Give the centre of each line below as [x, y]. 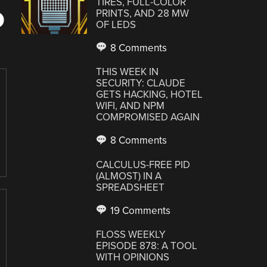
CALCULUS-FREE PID [143, 164]
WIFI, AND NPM [131, 106]
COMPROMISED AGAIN [148, 117]
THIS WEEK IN [128, 72]
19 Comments [139, 210]
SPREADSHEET [131, 187]
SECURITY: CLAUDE [141, 83]
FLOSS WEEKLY [131, 235]
